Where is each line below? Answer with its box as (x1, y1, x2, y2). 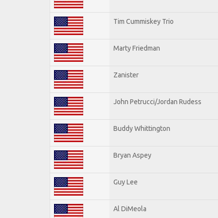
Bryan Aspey (113, 151, 151, 159)
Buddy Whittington (113, 124, 170, 132)
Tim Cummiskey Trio (113, 17, 174, 25)
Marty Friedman (113, 44, 160, 52)
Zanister (113, 71, 139, 79)
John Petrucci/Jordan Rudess (113, 97, 201, 106)
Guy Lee (113, 178, 138, 186)
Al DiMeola (113, 204, 146, 213)
